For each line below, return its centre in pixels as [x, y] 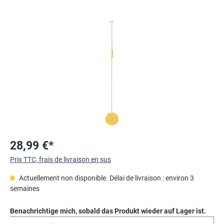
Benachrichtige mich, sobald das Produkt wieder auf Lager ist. [108, 211]
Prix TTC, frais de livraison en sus [60, 159]
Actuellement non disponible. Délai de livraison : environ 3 [106, 178]
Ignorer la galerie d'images [50, 21]
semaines [25, 188]
